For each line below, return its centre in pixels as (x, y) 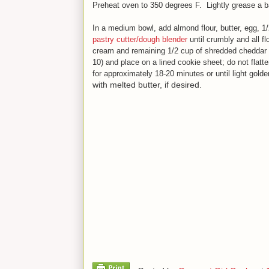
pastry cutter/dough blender (140, 39)
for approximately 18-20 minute (146, 73)
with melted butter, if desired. (147, 84)
